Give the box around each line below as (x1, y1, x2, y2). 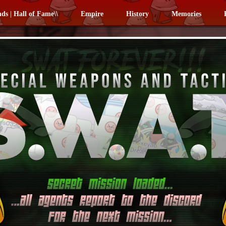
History (126, 10, 149, 18)
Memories (172, 10, 201, 18)
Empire (81, 10, 103, 18)
